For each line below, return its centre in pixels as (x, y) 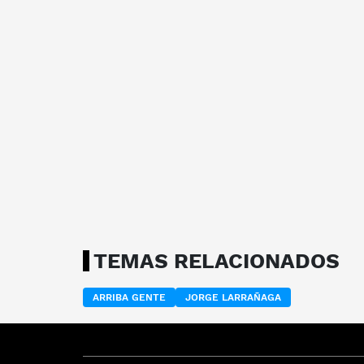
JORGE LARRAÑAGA (233, 297)
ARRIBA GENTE (129, 297)
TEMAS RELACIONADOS (217, 260)
